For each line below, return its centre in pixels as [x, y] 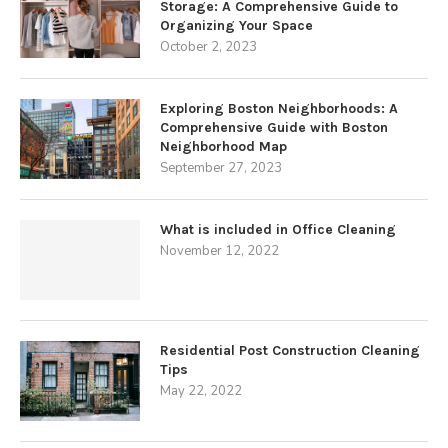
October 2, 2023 [208, 47]
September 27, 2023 [221, 168]
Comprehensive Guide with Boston [274, 127]
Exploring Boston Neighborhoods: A [279, 108]
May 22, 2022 [201, 391]
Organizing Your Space [236, 25]
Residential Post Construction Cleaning [290, 350]
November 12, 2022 [219, 251]
